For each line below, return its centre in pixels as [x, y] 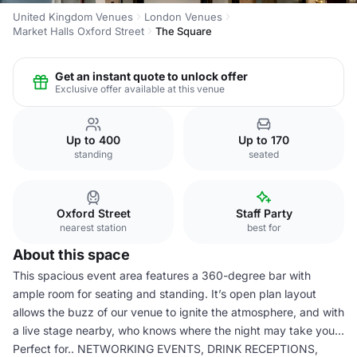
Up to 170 [264, 140]
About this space [71, 255]
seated [264, 154]
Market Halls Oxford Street [78, 31]
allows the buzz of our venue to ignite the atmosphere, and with [178, 312]
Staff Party [264, 213]
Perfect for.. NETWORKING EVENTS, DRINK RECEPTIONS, [165, 349]
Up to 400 [93, 140]
